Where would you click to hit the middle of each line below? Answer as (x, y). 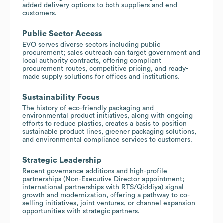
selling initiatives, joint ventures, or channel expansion (109, 203)
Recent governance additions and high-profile (95, 171)
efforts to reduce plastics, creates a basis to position (105, 124)
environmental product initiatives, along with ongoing (108, 116)
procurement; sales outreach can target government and (111, 53)
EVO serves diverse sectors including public (91, 45)
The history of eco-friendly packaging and (88, 108)
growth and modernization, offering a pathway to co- (106, 195)
